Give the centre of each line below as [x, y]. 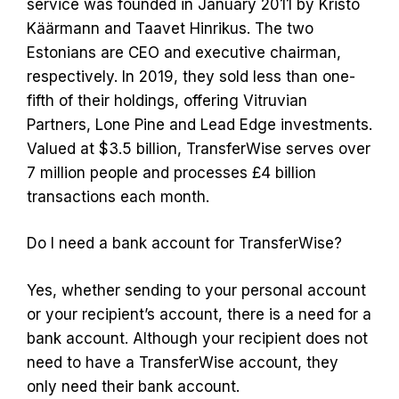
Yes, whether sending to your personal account [196, 290]
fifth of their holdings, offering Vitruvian [167, 100]
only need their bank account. [133, 386]
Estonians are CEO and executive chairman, [184, 52]
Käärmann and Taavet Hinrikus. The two [170, 28]
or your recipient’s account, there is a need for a [199, 314]
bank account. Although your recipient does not [197, 338]
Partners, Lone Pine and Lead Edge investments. [199, 124]
